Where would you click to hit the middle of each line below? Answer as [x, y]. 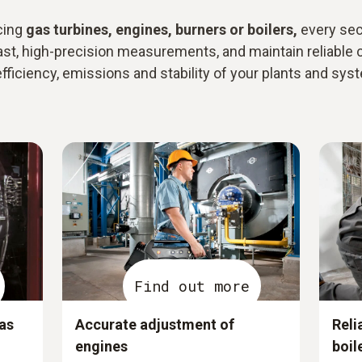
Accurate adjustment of [155, 325]
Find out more [192, 286]
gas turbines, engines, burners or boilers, [161, 30]
